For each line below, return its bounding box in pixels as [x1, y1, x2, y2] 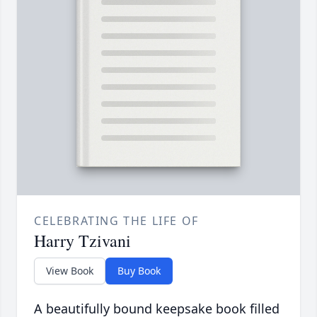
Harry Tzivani [34, 229, 131, 253]
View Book [46, 264, 93, 278]
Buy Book [117, 264, 161, 278]
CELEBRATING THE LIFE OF [34, 213, 199, 229]
